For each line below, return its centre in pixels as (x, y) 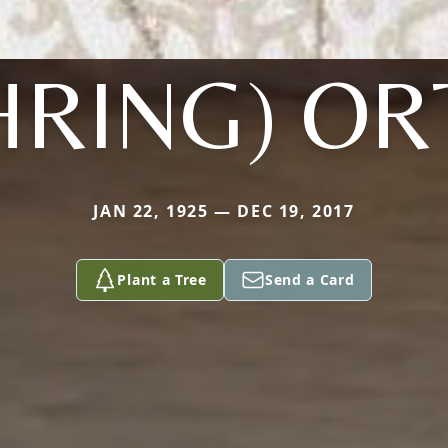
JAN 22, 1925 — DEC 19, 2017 (224, 211)
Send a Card (309, 279)
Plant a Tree (162, 279)
